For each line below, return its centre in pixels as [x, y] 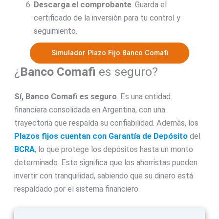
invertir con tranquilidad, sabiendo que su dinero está [103, 175]
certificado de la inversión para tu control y [107, 18]
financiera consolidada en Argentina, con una [89, 109]
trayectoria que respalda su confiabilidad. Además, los [106, 123]
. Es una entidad [143, 96]
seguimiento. [55, 31]
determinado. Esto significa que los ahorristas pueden [106, 162]
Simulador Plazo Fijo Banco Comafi [109, 53]
